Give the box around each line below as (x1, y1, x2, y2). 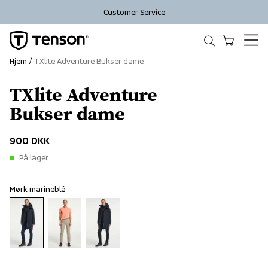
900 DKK (10, 135, 50, 147)
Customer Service (103, 7, 165, 17)
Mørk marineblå (10, 184, 66, 194)
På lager (19, 153, 48, 163)
